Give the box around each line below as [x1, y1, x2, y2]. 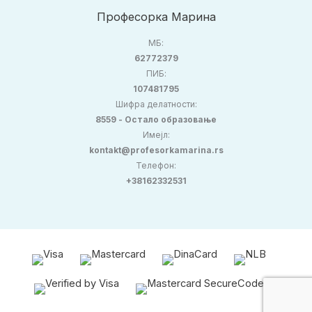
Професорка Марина [96, 10, 216, 24]
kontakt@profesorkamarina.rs [88, 145, 224, 155]
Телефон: [136, 160, 176, 171]
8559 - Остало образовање [95, 114, 217, 125]
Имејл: [142, 130, 170, 140]
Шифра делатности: [115, 99, 197, 109]
